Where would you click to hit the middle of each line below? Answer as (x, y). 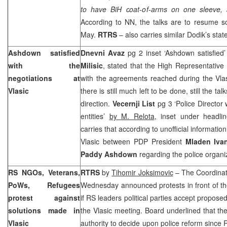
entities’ (95, 116)
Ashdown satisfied (44, 52)
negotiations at (44, 78)
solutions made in (44, 210)
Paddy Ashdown (109, 154)
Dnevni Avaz (104, 52)
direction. (97, 103)
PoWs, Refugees (44, 185)
